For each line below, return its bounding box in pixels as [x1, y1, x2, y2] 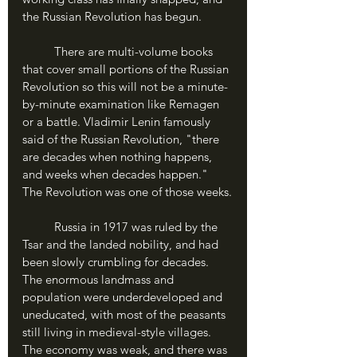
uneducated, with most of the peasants [22, 307, 229, 322]
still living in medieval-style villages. [22, 324, 214, 339]
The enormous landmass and [22, 272, 177, 287]
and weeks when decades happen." [22, 167, 211, 182]
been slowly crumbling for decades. [22, 254, 212, 269]
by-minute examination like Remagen [22, 96, 222, 112]
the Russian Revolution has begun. [22, 9, 202, 24]
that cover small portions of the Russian [22, 61, 232, 76]
